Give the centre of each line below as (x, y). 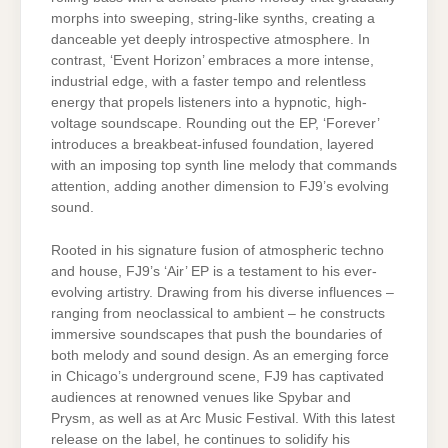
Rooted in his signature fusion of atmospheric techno (217, 251)
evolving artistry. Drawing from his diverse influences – (222, 293)
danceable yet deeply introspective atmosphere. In (210, 39)
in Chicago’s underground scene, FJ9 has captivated (217, 377)
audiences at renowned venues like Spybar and (201, 398)
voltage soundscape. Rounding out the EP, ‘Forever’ (215, 123)
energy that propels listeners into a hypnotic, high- (209, 102)
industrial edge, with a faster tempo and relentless (208, 81)
